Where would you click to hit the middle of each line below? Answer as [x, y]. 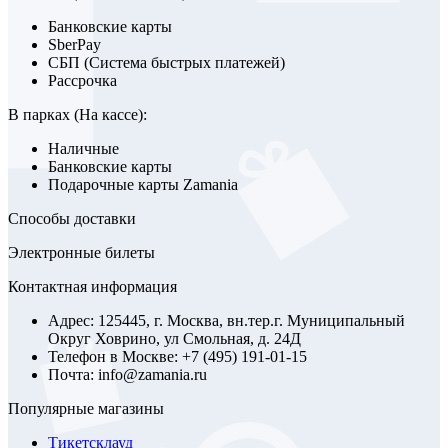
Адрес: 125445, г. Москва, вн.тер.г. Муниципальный [226, 321]
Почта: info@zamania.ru [127, 375]
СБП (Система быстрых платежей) [166, 63]
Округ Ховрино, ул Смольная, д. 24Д [174, 339]
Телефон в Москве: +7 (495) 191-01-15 [177, 357]
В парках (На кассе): [77, 115]
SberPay [74, 45]
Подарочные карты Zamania [143, 185]
